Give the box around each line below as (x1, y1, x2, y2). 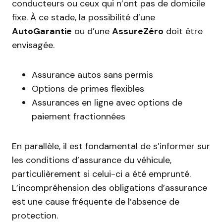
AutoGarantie (12, 25, 72, 37)
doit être (164, 25, 203, 37)
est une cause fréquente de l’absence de (12, 196, 179, 208)
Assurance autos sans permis (32, 69, 153, 81)
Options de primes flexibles (32, 83, 144, 95)
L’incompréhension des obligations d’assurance (12, 182, 207, 194)
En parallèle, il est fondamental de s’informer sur (12, 140, 210, 152)
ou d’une (72, 25, 112, 37)
